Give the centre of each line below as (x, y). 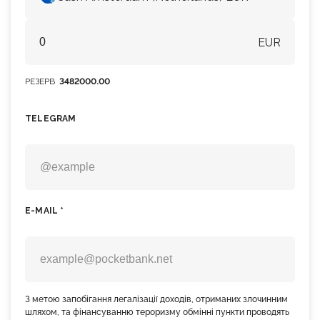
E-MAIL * (45, 211)
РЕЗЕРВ (42, 82)
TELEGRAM (51, 119)
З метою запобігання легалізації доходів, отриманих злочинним (156, 300)
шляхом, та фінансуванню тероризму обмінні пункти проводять (157, 312)
